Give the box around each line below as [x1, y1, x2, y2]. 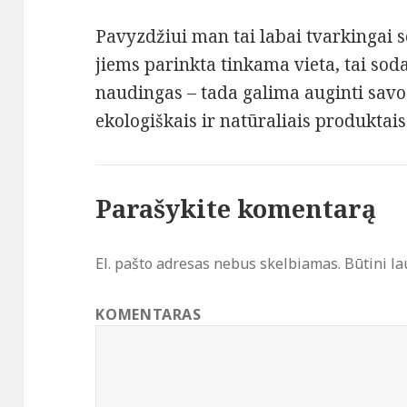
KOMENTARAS [95, 304, 202, 325]
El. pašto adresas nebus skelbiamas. [95, 253, 342, 274]
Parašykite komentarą [95, 192, 377, 226]
